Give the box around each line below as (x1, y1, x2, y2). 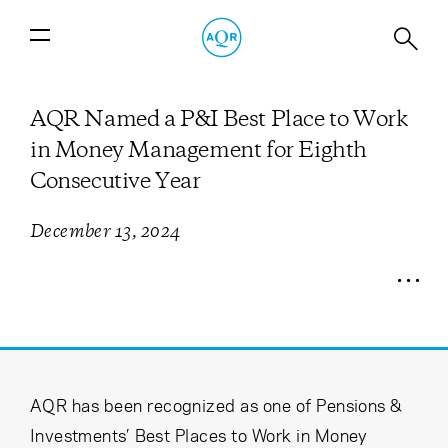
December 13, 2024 (30, 220, 181, 242)
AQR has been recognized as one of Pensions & (30, 394, 403, 416)
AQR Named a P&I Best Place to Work (30, 105, 408, 132)
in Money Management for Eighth (30, 136, 368, 163)
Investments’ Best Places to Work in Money (30, 424, 368, 446)
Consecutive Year (30, 167, 201, 194)
